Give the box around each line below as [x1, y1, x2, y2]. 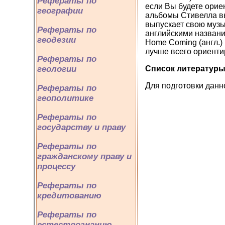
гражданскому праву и [37, 152, 132, 161]
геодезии [37, 35, 76, 45]
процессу [37, 162, 75, 171]
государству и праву [37, 123, 126, 132]
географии [37, 6, 83, 16]
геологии [37, 64, 76, 74]
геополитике [37, 93, 93, 103]
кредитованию [37, 191, 101, 200]
